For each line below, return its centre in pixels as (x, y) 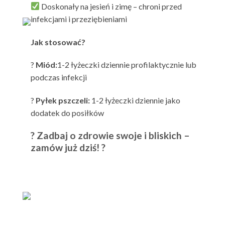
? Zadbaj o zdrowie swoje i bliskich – (110, 135)
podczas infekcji (59, 77)
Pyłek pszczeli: (63, 100)
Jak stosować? (58, 42)
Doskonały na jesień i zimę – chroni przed (111, 6)
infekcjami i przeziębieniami (79, 19)
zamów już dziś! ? (68, 147)
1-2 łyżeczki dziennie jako (136, 100)
